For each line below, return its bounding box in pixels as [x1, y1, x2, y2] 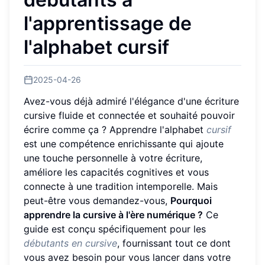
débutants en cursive [24, 237, 117, 249]
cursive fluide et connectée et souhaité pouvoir [24, 109, 235, 121]
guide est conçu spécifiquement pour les [24, 222, 206, 235]
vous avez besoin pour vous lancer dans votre [24, 251, 231, 263]
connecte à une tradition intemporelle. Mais [24, 180, 218, 192]
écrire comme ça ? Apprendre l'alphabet [24, 123, 206, 135]
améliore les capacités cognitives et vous [24, 166, 209, 178]
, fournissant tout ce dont [117, 237, 231, 249]
